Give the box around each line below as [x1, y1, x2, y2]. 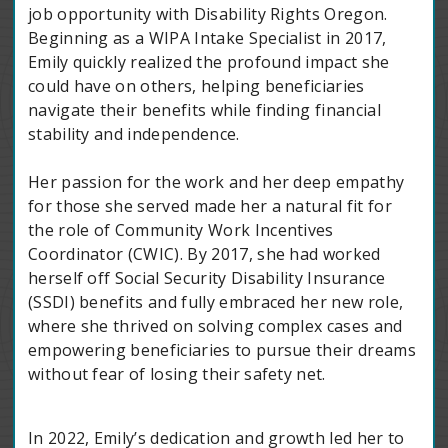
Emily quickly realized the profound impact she [27, 51, 390, 74]
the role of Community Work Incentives [27, 219, 334, 242]
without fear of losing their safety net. [27, 363, 326, 386]
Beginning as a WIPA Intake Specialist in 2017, [27, 27, 387, 50]
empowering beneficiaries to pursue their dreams [27, 339, 416, 362]
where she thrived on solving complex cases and [27, 315, 403, 338]
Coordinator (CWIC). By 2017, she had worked [27, 243, 381, 266]
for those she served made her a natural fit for [27, 195, 392, 218]
